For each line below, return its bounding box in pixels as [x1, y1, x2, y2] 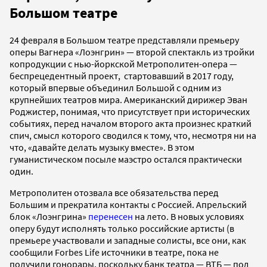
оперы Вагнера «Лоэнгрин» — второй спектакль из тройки [10, 45, 254, 58]
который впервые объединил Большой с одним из [10, 81, 221, 94]
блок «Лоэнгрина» [10, 210, 88, 222]
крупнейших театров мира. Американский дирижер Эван [10, 93, 247, 105]
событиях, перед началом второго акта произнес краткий [10, 117, 252, 129]
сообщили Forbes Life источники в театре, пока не [10, 246, 219, 258]
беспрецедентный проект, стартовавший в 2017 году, [10, 69, 234, 82]
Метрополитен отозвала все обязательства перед [10, 186, 219, 198]
